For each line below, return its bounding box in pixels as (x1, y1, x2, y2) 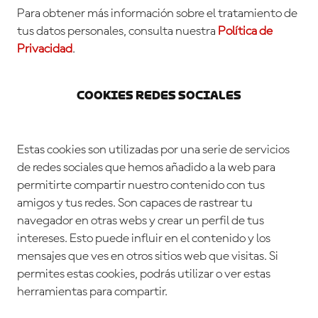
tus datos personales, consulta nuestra (17, 25, 218, 38)
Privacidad (17, 43, 72, 56)
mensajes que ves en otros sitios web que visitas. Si (17, 250, 278, 263)
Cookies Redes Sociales (77, 89, 241, 103)
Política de (218, 25, 273, 38)
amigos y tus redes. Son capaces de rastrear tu (17, 197, 253, 210)
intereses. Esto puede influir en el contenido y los (17, 232, 270, 246)
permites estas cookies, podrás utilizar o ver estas (17, 268, 270, 281)
